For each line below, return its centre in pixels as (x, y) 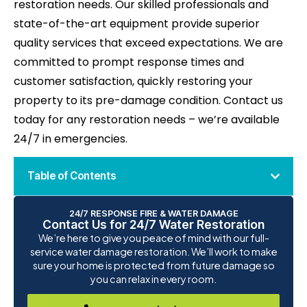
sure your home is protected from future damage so (153, 266)
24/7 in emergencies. (71, 139)
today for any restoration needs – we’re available (147, 120)
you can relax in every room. (153, 279)
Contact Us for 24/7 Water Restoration (153, 225)
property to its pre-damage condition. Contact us (148, 101)
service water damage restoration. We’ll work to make (153, 252)
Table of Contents (72, 176)
